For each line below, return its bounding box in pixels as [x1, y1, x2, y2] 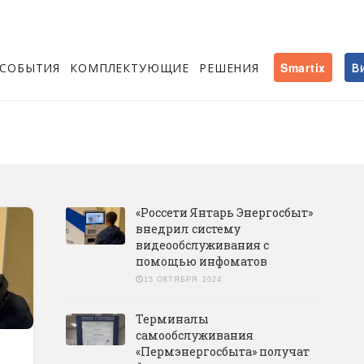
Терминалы [135, 311, 209, 327]
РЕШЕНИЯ [199, 59, 259, 76]
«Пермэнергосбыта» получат [135, 344, 310, 359]
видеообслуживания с [135, 237, 269, 253]
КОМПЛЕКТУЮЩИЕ [70, 59, 190, 76]
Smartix [280, 59, 327, 76]
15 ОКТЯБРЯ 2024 [143, 275, 222, 284]
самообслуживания [135, 327, 253, 343]
